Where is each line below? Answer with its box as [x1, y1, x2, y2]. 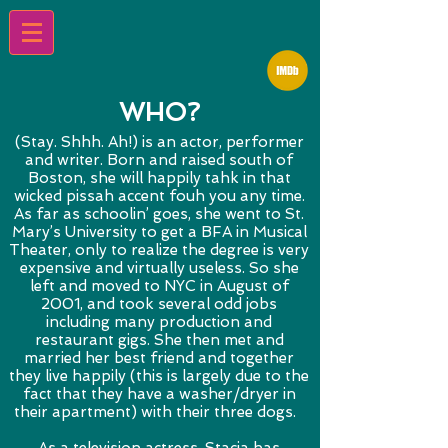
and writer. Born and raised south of [25, 151, 293, 169]
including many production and [46, 313, 272, 331]
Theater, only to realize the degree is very [9, 241, 309, 259]
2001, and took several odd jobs [41, 295, 277, 313]
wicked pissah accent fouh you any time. [13, 187, 305, 205]
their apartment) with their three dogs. [14, 403, 304, 421]
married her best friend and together [24, 349, 294, 367]
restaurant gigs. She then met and [34, 331, 284, 349]
